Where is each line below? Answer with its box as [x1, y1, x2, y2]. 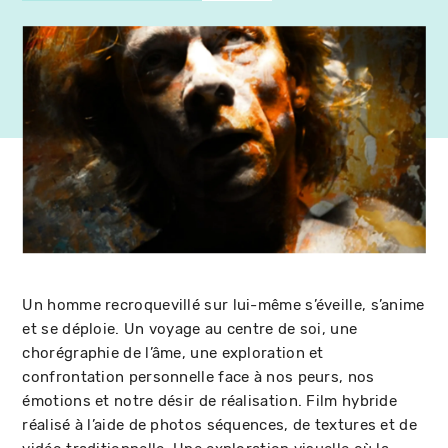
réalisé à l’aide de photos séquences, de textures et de [22, 415, 417, 434]
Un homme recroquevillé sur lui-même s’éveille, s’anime [22, 295, 425, 314]
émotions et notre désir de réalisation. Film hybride [22, 391, 398, 410]
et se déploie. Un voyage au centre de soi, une [22, 319, 358, 338]
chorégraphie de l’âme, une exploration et [22, 343, 324, 362]
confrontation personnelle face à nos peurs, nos [22, 367, 375, 386]
